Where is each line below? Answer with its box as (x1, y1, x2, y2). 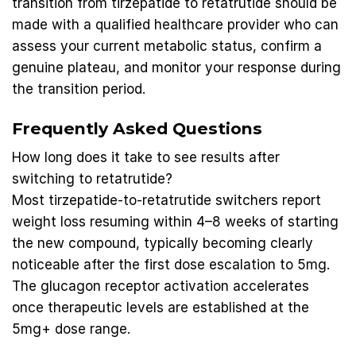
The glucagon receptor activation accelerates (12, 278, 309, 295)
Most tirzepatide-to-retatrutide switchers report (12, 192, 321, 209)
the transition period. (12, 80, 145, 97)
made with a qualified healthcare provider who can (12, 16, 339, 33)
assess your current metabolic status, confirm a (12, 37, 322, 54)
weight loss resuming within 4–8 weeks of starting (12, 214, 339, 230)
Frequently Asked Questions (12, 118, 262, 139)
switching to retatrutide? (12, 171, 172, 188)
